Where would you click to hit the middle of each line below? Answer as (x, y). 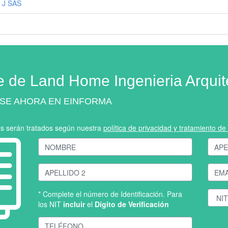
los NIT (51, 204)
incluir (74, 204)
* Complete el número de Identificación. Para (110, 194)
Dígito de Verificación (132, 204)
